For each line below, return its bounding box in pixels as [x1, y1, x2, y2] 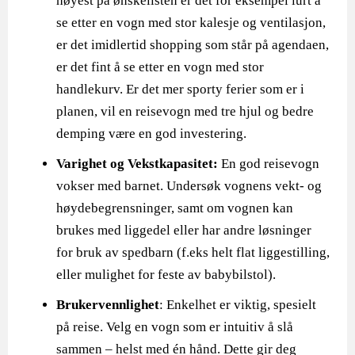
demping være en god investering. [56, 126, 247, 141]
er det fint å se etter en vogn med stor [56, 59, 265, 74]
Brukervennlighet [56, 297, 160, 312]
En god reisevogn [218, 156, 320, 171]
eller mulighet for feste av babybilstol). [56, 267, 280, 282]
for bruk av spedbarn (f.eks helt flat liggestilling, [56, 245, 330, 260]
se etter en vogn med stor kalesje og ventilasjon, [56, 15, 326, 30]
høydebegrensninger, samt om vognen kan [56, 200, 294, 216]
